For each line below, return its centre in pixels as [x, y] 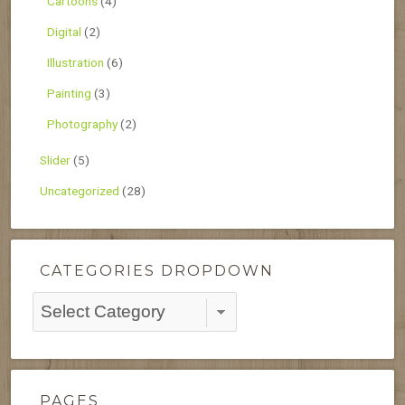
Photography [82, 123]
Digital [64, 31]
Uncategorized [80, 190]
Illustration [75, 62]
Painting [69, 93]
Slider [55, 160]
